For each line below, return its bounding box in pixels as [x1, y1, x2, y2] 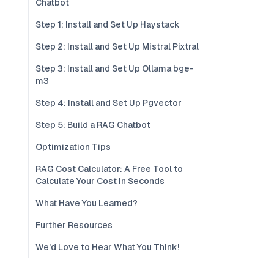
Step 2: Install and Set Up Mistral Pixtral [35, 41, 199, 52]
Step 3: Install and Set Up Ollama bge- [35, 63, 194, 74]
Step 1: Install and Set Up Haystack [35, 19, 180, 30]
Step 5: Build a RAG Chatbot [35, 119, 150, 130]
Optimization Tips [35, 141, 111, 152]
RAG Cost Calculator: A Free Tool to [35, 163, 183, 174]
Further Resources [35, 220, 113, 231]
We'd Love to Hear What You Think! [35, 242, 179, 253]
